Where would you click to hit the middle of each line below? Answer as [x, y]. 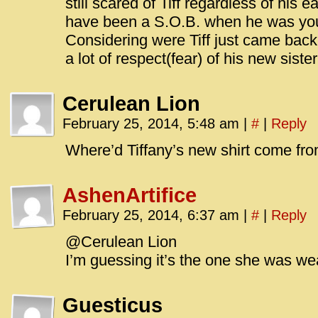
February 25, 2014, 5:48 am [153, 124]
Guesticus [113, 305]
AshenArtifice [130, 195]
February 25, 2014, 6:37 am [153, 215]
